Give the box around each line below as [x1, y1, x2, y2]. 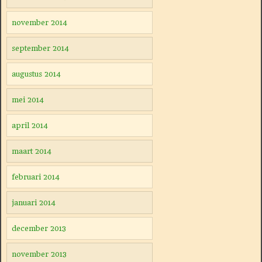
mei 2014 [11, 95, 44, 104]
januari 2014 [11, 198, 56, 207]
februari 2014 [11, 173, 60, 181]
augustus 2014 [11, 70, 61, 78]
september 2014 [11, 44, 69, 53]
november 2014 [11, 18, 67, 27]
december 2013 [11, 224, 66, 233]
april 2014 [11, 121, 48, 130]
